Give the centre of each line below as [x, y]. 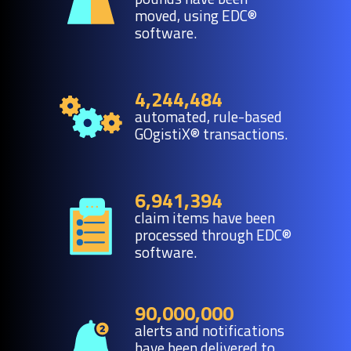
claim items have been [205, 218]
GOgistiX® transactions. [211, 134]
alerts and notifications [210, 331]
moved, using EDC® [196, 16]
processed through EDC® [213, 235]
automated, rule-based [208, 117]
